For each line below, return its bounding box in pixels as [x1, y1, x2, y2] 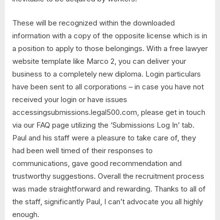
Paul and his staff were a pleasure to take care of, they [12, 133, 196, 142]
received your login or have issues [12, 94, 127, 104]
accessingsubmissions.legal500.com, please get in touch [12, 107, 205, 117]
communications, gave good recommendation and [12, 158, 182, 168]
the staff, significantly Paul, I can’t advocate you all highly [12, 196, 203, 206]
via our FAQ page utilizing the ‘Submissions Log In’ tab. [12, 120, 194, 130]
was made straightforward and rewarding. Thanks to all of [12, 184, 206, 193]
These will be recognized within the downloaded [12, 18, 175, 27]
